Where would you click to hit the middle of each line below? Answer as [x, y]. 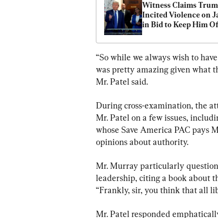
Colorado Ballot [170, 35]
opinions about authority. [142, 142]
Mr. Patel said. [122, 82]
